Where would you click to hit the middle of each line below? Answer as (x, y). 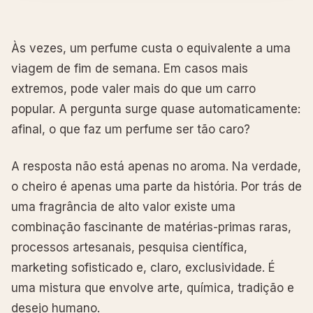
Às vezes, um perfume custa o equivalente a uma (151, 48)
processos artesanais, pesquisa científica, (129, 247)
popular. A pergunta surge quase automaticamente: (156, 109)
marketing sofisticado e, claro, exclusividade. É (143, 267)
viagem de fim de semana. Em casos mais (130, 68)
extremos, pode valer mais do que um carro (133, 88)
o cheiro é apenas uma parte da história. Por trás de (156, 186)
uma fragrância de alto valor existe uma (123, 206)
